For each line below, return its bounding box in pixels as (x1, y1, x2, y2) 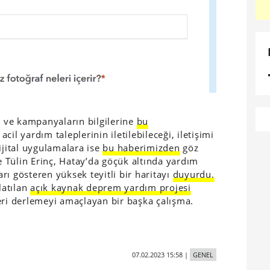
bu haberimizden (102, 141, 180, 154)
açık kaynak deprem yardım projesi (30, 181, 191, 193)
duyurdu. (172, 168, 215, 180)
